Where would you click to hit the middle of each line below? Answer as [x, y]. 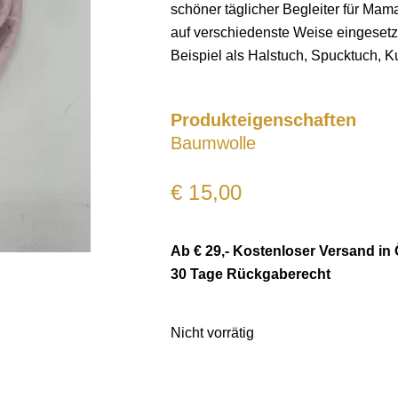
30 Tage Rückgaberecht [251, 274]
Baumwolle [213, 143]
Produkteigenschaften [263, 119]
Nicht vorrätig [212, 332]
